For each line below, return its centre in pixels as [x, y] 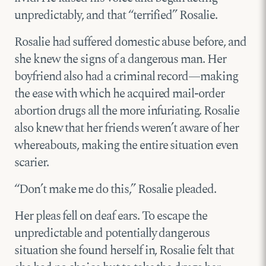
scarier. [31, 163]
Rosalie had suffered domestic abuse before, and [130, 42]
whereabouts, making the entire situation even [126, 146]
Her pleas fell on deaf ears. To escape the [111, 216]
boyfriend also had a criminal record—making [126, 77]
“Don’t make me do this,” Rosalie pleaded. [115, 190]
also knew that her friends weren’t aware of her [126, 129]
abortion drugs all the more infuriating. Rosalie [127, 111]
